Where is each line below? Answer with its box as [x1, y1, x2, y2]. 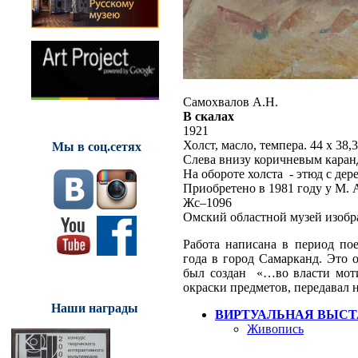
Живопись [247, 321, 304, 336]
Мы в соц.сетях [51, 139, 141, 153]
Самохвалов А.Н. [183, 94, 278, 109]
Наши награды [51, 300, 138, 315]
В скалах [183, 109, 234, 123]
